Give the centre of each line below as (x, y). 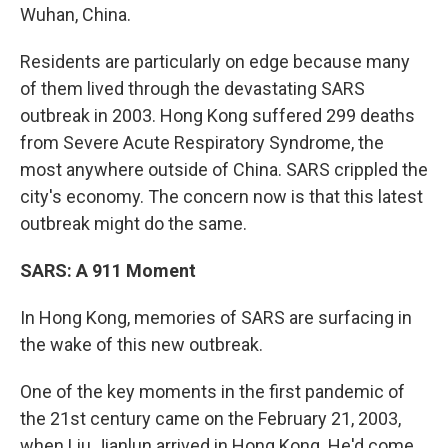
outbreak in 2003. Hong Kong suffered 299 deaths (217, 115)
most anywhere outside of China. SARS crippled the (224, 169)
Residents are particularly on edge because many (215, 61)
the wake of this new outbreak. (141, 344)
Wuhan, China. (75, 14)
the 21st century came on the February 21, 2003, (210, 418)
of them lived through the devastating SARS (192, 88)
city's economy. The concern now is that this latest (221, 196)
